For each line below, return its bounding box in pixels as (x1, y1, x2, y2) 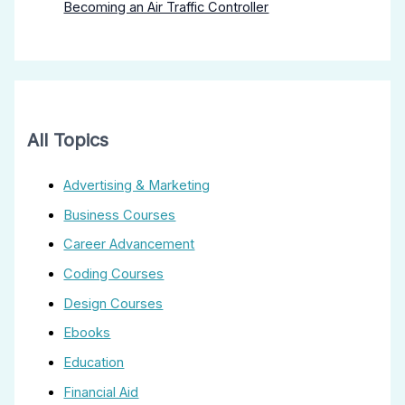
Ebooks (63, 325, 111, 342)
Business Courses (63, 206, 176, 223)
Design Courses (63, 295, 164, 312)
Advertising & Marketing (63, 177, 211, 194)
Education (63, 354, 125, 371)
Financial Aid (63, 383, 139, 400)
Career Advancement (63, 236, 195, 253)
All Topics (27, 128, 109, 151)
